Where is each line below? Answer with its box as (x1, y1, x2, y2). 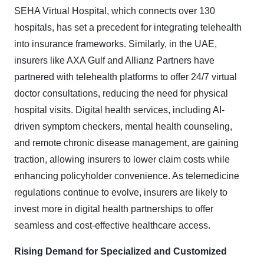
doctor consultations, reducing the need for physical (14, 88, 228, 99)
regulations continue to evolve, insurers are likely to (14, 187, 227, 198)
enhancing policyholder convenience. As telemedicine (14, 171, 239, 181)
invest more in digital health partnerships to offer (14, 204, 213, 214)
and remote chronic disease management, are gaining (14, 138, 239, 148)
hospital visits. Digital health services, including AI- (14, 105, 225, 115)
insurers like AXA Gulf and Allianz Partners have (14, 55, 214, 66)
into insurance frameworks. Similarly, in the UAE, (14, 39, 217, 49)
